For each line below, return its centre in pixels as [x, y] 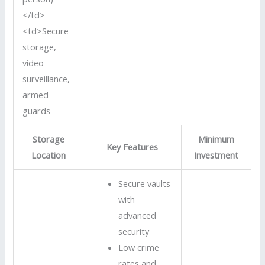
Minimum [216, 139]
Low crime [138, 247]
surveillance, [46, 78]
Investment [216, 155]
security [133, 231]
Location [48, 155]
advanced [137, 215]
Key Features [132, 146]
